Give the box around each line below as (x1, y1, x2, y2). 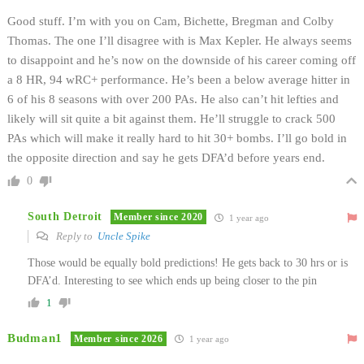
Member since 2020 (114, 211, 204, 223)
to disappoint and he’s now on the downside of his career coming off (7, 53, 356, 67)
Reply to (54, 229, 97, 242)
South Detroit (28, 210, 103, 223)
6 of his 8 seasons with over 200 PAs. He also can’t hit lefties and (7, 92, 339, 106)
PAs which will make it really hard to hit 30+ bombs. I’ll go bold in (7, 131, 347, 145)
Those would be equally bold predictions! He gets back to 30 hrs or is (28, 256, 348, 269)
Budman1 (7, 331, 63, 344)
